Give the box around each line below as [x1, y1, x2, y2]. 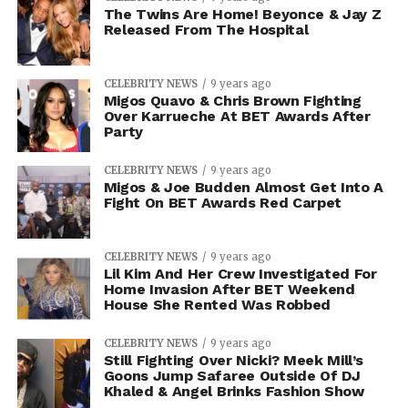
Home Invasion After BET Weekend [103, 280, 355, 298]
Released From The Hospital [103, 21, 309, 38]
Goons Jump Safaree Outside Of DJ [103, 367, 361, 384]
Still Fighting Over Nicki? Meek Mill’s [103, 352, 363, 369]
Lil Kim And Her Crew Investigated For [103, 265, 377, 282]
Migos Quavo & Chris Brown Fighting [103, 92, 362, 109]
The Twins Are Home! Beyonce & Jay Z [103, 5, 382, 23]
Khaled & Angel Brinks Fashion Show [103, 382, 364, 400]
